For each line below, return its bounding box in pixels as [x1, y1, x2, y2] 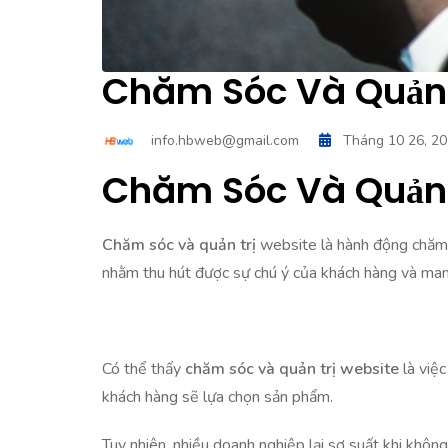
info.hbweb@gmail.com [151, 130, 299, 150]
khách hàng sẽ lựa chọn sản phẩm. [102, 385, 333, 408]
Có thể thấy [102, 357, 185, 380]
